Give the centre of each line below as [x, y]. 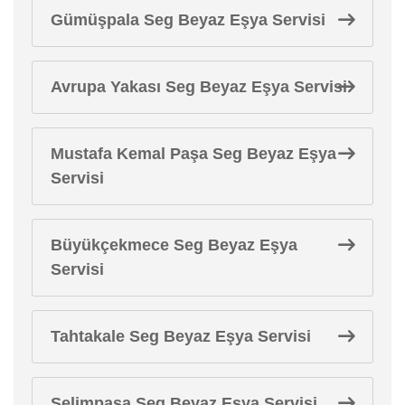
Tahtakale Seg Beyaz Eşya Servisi [181, 336]
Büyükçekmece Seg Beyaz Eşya [174, 245]
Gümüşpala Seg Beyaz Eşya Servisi [188, 19]
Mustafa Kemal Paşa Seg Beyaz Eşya [193, 153]
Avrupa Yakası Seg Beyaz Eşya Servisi [199, 86]
